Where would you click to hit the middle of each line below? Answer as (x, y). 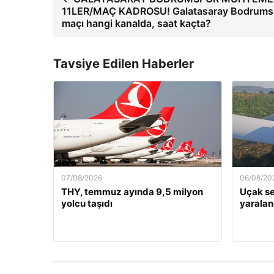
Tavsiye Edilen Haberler (124, 64)
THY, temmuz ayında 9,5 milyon (132, 192)
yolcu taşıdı (87, 203)
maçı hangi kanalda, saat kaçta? (136, 23)
